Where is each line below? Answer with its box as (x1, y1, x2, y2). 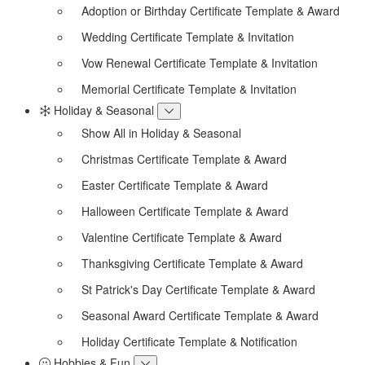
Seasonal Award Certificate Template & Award (81, 306, 319, 323)
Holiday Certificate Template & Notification (81, 332, 297, 350)
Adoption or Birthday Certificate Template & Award (81, 2, 340, 19)
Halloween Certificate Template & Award (81, 202, 288, 219)
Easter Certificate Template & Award (81, 176, 268, 193)
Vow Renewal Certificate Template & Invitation (81, 54, 318, 71)
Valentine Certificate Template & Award (81, 228, 282, 245)
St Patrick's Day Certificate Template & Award (81, 280, 315, 297)
